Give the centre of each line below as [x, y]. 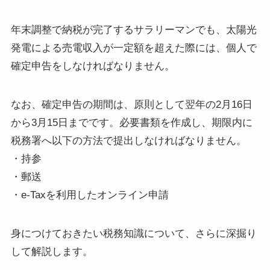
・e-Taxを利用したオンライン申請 [89, 195]
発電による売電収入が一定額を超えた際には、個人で [133, 48]
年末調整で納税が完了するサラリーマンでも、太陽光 [133, 30]
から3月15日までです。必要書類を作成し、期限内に [131, 122]
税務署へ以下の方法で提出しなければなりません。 [128, 140]
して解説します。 [52, 251]
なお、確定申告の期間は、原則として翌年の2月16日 [131, 104]
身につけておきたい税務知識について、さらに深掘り [133, 233]
